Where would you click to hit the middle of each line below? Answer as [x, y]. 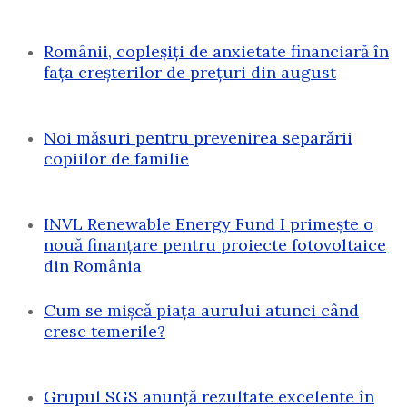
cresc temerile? [104, 332]
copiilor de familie [116, 159]
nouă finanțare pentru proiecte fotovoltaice [215, 245]
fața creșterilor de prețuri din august [190, 73]
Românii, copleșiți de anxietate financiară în [216, 52]
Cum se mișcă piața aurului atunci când [201, 311]
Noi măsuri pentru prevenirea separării [198, 138]
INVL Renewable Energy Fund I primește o [208, 224]
